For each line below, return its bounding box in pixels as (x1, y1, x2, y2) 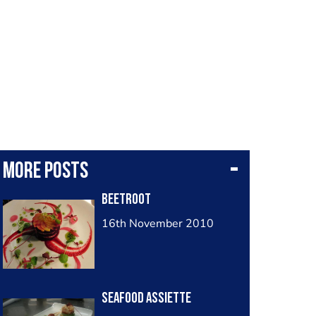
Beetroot (101, 193, 151, 207)
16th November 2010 (101, 216, 214, 231)
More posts (2, 161, 88, 183)
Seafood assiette (101, 291, 191, 306)
